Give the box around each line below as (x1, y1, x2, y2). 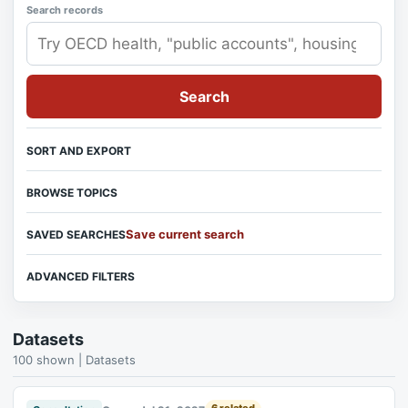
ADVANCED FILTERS (26, 269, 135, 283)
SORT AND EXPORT (26, 143, 131, 158)
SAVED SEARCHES (26, 227, 126, 241)
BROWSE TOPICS (26, 185, 117, 199)
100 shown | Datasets (13, 352, 136, 367)
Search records (26, 4, 103, 16)
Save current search (126, 227, 244, 241)
